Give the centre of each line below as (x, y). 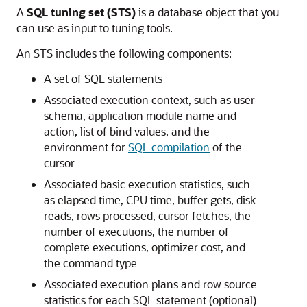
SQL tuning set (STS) (81, 12)
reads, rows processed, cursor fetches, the (147, 216)
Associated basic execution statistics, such (147, 184)
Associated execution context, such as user (149, 100)
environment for (86, 147)
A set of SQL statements (103, 78)
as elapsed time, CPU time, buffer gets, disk (150, 200)
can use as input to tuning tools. (95, 28)
